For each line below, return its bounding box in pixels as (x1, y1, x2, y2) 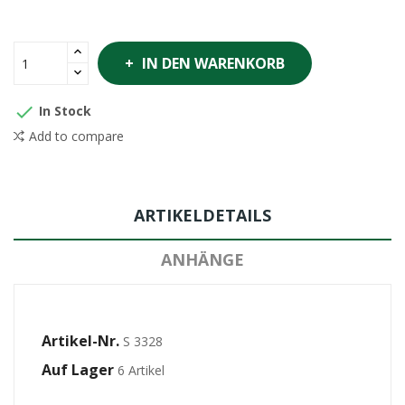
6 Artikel (118, 362, 165, 379)
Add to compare (29, 127, 124, 145)
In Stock (35, 101, 91, 119)
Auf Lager (42, 360, 114, 380)
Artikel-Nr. (42, 331, 119, 351)
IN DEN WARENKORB (142, 53, 285, 73)
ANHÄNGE (161, 249, 244, 270)
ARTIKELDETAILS (134, 204, 271, 226)
